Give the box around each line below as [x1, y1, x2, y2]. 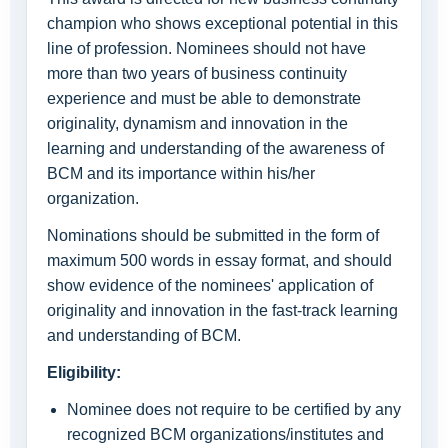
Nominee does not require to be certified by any [67, 401, 401, 418]
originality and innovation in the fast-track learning [47, 302, 398, 319]
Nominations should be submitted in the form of [47, 227, 379, 244]
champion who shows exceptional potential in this [47, 15, 398, 32]
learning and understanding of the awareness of [47, 140, 384, 157]
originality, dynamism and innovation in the [47, 115, 348, 132]
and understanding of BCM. [47, 327, 241, 344]
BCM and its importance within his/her [47, 165, 315, 182]
